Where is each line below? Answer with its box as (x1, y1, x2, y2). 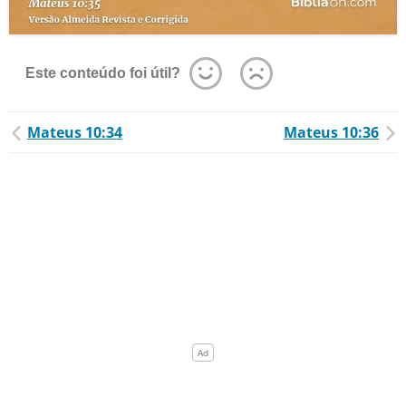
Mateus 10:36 (284, 122, 379, 142)
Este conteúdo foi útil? (25, 65, 180, 81)
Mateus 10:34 (27, 122, 122, 142)
